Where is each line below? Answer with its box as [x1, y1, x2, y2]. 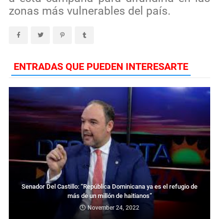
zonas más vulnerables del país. [9, 4, 171, 18]
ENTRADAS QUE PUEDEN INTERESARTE [14, 60, 188, 72]
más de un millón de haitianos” [67, 192, 152, 200]
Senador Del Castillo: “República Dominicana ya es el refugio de [22, 183, 197, 191]
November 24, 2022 [88, 204, 139, 212]
